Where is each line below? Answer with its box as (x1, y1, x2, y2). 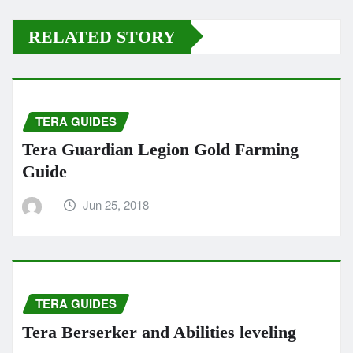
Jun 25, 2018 (83, 196, 150, 214)
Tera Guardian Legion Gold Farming (22, 139, 299, 160)
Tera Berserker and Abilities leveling (22, 321, 296, 342)
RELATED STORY (28, 26, 176, 46)
